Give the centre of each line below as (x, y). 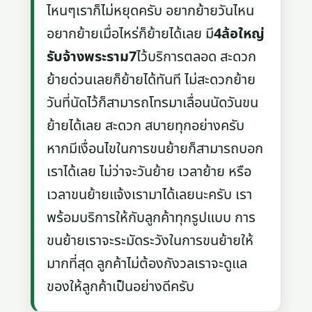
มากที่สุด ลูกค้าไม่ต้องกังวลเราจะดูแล (147, 264)
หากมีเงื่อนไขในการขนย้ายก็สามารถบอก (155, 149)
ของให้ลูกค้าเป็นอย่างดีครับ (121, 287)
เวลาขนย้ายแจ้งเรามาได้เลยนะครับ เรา (150, 195)
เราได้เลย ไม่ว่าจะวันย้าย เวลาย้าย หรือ (149, 172)
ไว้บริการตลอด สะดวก (197, 57)
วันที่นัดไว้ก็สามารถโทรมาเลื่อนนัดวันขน (153, 103)
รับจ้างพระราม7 (92, 57)
